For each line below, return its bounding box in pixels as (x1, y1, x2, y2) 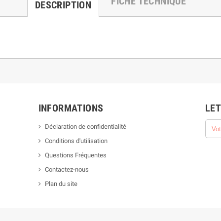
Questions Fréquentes (44, 151, 107, 159)
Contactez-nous (44, 166, 89, 174)
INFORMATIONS (38, 102, 104, 114)
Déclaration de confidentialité (44, 123, 126, 131)
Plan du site (44, 180, 77, 188)
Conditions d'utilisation (44, 137, 108, 145)
